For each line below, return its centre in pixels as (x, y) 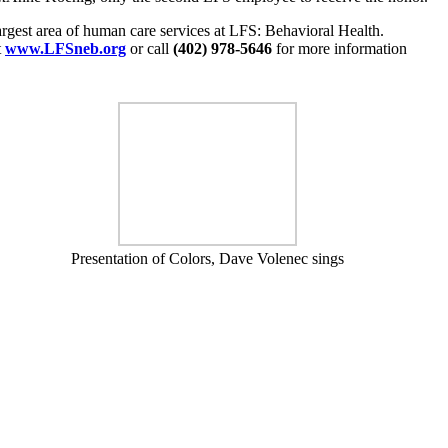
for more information (339, 48)
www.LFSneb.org (65, 48)
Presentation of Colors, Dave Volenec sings (208, 258)
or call (149, 48)
